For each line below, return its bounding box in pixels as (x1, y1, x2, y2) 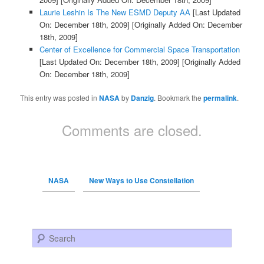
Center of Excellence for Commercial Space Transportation (39, 43, 240, 55)
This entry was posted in (20, 92, 100, 103)
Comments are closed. (62, 119, 202, 140)
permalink (203, 92, 237, 103)
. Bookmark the (154, 92, 204, 103)
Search (32, 229, 56, 240)
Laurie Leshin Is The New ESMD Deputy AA (39, 6, 190, 18)
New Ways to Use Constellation (88, 174, 194, 186)
